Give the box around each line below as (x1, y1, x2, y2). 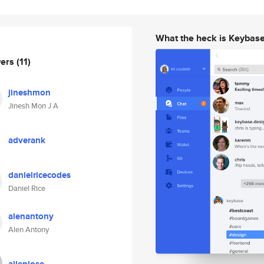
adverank (8, 134, 45, 147)
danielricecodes (8, 169, 71, 181)
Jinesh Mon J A (8, 100, 58, 111)
